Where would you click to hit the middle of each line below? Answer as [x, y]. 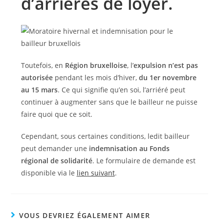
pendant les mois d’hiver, [97, 77]
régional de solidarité [56, 161]
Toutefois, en [43, 65]
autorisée [38, 77]
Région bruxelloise [96, 65]
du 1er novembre [167, 77]
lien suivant [96, 173]
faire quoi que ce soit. [57, 114]
